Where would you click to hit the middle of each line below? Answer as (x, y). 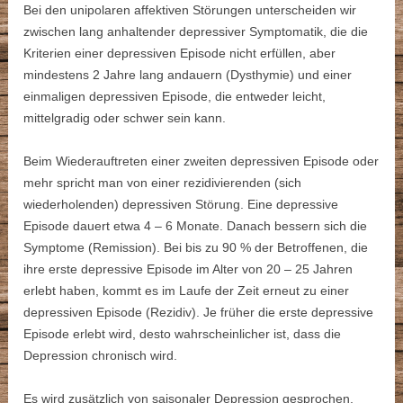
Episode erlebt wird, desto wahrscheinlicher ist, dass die (183, 334)
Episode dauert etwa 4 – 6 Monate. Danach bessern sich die (196, 226)
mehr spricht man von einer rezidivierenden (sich (163, 183)
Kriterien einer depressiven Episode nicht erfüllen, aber (180, 54)
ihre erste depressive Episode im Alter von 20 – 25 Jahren (188, 269)
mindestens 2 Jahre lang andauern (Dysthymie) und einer (188, 75)
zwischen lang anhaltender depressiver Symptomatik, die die (196, 32)
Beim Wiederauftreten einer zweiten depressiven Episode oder (201, 161)
